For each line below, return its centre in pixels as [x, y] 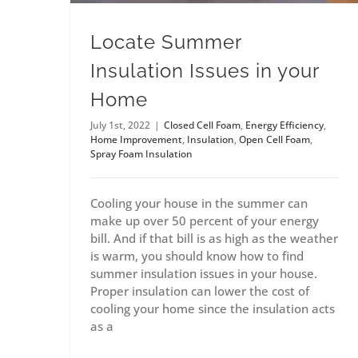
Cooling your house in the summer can [199, 203]
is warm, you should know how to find [197, 256]
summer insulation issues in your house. [204, 274]
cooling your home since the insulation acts [213, 309]
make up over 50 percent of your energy [205, 221]
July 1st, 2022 [120, 125]
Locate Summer [166, 42]
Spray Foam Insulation [141, 154]
